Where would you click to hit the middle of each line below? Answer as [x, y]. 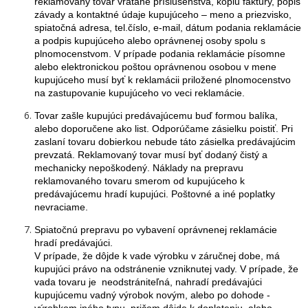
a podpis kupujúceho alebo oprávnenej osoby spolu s [150, 41]
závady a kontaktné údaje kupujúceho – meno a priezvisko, [163, 14]
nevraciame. [61, 207]
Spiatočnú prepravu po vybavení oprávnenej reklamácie [156, 230]
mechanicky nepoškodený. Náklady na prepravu [139, 168]
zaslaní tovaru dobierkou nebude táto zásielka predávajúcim [165, 142]
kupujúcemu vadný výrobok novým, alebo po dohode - [152, 295]
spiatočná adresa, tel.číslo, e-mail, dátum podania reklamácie [168, 27]
